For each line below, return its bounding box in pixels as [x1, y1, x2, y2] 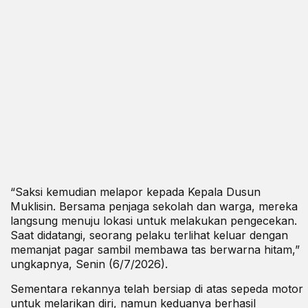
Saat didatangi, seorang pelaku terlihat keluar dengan [10, 228, 288, 242]
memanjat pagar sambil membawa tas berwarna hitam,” [10, 242, 300, 256]
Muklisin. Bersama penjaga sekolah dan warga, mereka [10, 199, 298, 213]
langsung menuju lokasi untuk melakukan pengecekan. [10, 213, 297, 228]
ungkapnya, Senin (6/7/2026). [10, 256, 168, 271]
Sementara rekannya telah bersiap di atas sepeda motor [10, 281, 303, 296]
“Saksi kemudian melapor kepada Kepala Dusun [10, 184, 261, 199]
